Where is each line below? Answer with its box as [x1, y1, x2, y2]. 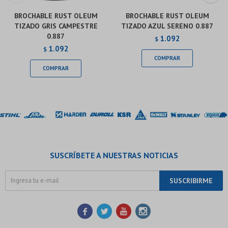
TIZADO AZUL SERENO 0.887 [121, 21, 213, 31]
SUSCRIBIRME [169, 176, 213, 185]
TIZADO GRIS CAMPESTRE [14, 21, 98, 31]
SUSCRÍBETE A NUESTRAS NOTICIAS [50, 150, 178, 160]
